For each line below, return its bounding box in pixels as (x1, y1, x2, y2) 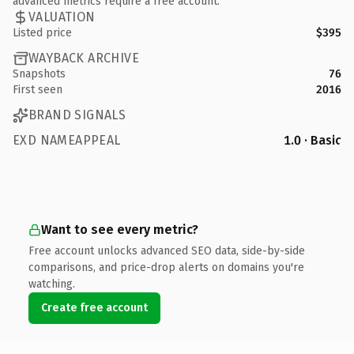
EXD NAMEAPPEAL (13, 132, 121, 148)
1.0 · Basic (284, 132, 341, 148)
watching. (28, 277, 75, 291)
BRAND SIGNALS (28, 107, 126, 122)
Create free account (41, 300, 148, 314)
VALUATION (28, 9, 96, 24)
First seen (13, 82, 62, 96)
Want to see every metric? (41, 221, 198, 237)
